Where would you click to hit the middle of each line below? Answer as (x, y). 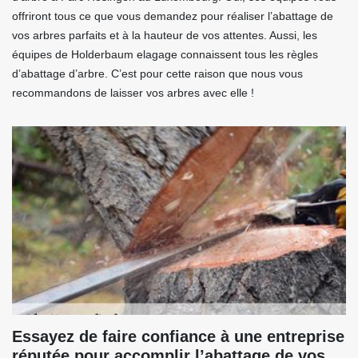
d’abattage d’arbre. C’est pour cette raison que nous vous (157, 74)
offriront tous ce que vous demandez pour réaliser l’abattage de (173, 16)
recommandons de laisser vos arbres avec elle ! (133, 93)
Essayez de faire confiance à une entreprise (178, 337)
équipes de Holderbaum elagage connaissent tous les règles (165, 55)
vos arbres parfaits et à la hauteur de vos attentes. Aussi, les (165, 36)
